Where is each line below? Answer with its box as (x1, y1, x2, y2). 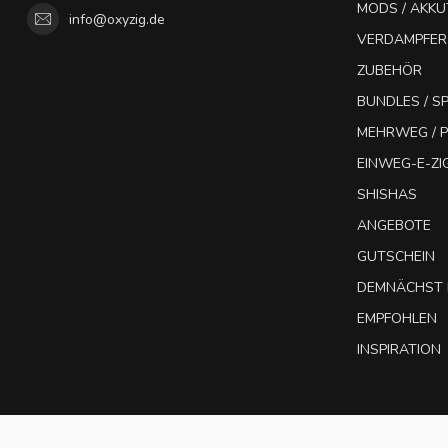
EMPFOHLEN (357, 309, 437, 329)
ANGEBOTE (357, 216, 431, 236)
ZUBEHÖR (357, 61, 422, 81)
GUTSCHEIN (357, 247, 435, 267)
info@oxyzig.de (69, 9, 165, 29)
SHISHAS (357, 185, 417, 205)
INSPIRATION (357, 340, 441, 360)
